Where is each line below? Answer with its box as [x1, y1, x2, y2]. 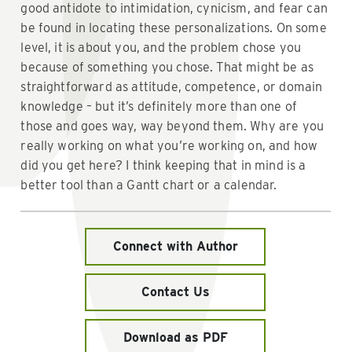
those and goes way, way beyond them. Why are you [20, 118, 324, 134]
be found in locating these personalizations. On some [20, 20, 327, 35]
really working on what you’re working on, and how [20, 137, 318, 153]
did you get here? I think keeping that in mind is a [20, 157, 306, 173]
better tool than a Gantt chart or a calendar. [20, 177, 277, 192]
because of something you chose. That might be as [20, 59, 314, 75]
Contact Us [141, 284, 210, 299]
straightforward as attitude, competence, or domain [20, 79, 323, 94]
